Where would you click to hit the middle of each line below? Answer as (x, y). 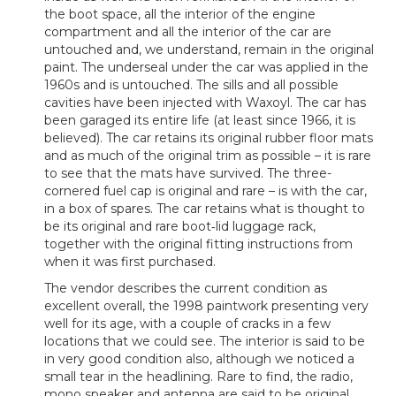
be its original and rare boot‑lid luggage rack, (180, 227)
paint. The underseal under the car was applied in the (206, 68)
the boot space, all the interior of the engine (180, 15)
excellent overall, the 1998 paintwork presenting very (206, 306)
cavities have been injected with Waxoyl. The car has (205, 103)
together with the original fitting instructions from (198, 244)
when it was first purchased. (130, 262)
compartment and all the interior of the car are (188, 32)
